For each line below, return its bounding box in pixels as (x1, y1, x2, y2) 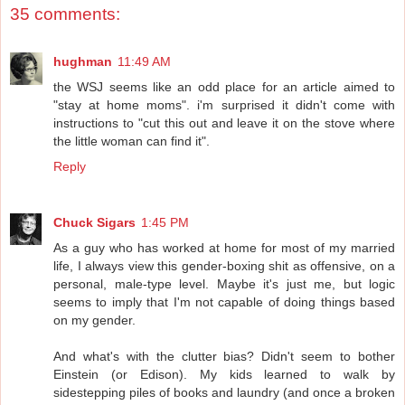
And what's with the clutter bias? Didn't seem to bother (53, 348, 395, 363)
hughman (53, 53, 112, 69)
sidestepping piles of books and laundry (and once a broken (53, 384, 395, 400)
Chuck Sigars (53, 214, 136, 230)
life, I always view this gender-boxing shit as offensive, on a (53, 258, 395, 273)
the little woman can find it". (53, 133, 210, 148)
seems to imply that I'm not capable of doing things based (53, 294, 395, 309)
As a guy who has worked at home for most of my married (53, 240, 395, 255)
